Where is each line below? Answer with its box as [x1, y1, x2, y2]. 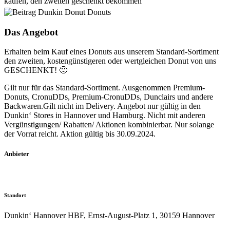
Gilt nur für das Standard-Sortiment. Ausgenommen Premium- [4, 83, 205, 92]
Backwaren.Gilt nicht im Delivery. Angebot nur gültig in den [4, 102, 201, 111]
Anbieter [4, 150, 29, 158]
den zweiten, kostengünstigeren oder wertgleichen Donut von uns [4, 56, 216, 66]
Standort [4, 191, 26, 198]
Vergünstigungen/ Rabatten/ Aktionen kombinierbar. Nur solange [4, 120, 214, 129]
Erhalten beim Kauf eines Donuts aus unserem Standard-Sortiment [4, 47, 219, 56]
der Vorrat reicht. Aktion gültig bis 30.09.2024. [4, 129, 156, 139]
